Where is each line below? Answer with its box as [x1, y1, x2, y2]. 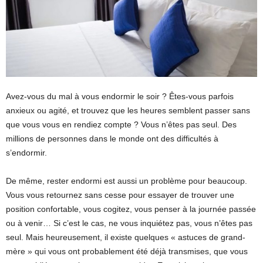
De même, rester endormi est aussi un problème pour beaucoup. [6, 176, 247, 186]
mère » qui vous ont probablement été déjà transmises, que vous [6, 247, 248, 257]
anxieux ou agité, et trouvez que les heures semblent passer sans [6, 106, 250, 116]
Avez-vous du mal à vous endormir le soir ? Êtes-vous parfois [6, 92, 234, 102]
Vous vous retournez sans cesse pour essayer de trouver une [6, 190, 234, 200]
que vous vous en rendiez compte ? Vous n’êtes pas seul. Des [6, 120, 237, 130]
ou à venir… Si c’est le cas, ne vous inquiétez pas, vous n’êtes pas [6, 218, 252, 228]
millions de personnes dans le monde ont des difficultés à [6, 134, 218, 144]
